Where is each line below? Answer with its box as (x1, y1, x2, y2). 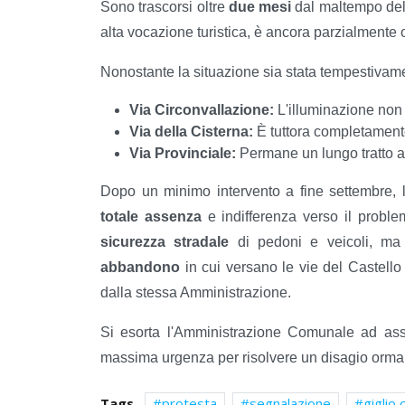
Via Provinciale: (129, 145, 236, 161)
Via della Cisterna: (129, 123, 253, 139)
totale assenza (100, 208, 202, 224)
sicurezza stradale (100, 233, 230, 250)
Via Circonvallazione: (129, 101, 274, 118)
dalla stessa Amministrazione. (100, 284, 291, 300)
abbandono (100, 259, 180, 275)
